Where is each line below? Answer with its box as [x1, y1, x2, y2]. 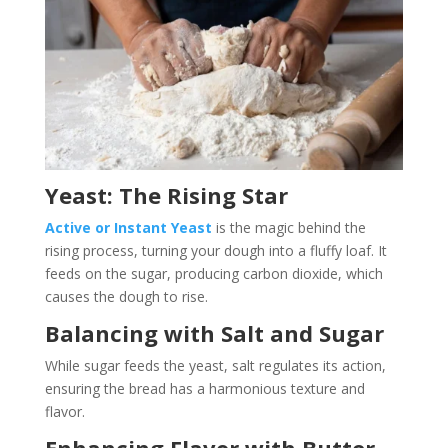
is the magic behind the [215, 217, 366, 237]
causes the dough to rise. [44, 286, 208, 306]
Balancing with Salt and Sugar [44, 317, 384, 348]
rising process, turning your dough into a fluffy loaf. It [44, 240, 387, 260]
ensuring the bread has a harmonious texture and [44, 378, 365, 398]
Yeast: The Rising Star [44, 179, 288, 210]
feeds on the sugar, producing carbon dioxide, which [44, 263, 383, 283]
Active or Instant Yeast [44, 217, 216, 237]
